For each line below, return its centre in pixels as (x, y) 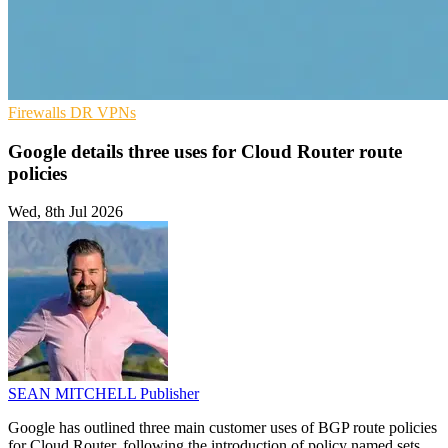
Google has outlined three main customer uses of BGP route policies (222, 428)
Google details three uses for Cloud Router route (205, 151)
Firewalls (39, 112)
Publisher (169, 394)
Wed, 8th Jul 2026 (65, 212)
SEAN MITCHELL (74, 394)
